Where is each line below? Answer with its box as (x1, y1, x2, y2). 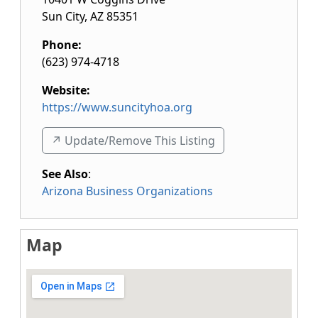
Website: (42, 82, 90, 98)
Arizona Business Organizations (42, 183, 213, 199)
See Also (42, 166, 88, 182)
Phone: (42, 37, 82, 53)
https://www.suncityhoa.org (42, 99, 192, 115)
